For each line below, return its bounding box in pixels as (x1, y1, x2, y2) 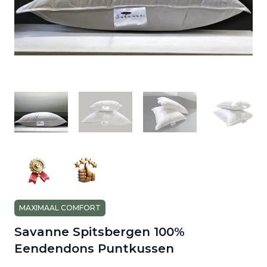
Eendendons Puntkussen (14, 241, 174, 256)
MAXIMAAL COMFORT (19, 203, 101, 212)
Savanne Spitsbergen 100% (14, 225, 185, 239)
